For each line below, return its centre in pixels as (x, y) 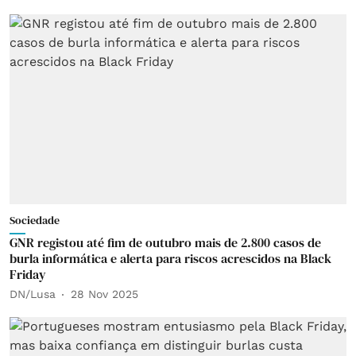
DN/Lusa (33, 294)
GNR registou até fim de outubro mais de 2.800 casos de (165, 242)
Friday (28, 274)
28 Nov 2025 (104, 294)
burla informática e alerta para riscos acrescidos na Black (170, 258)
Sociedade (35, 220)
